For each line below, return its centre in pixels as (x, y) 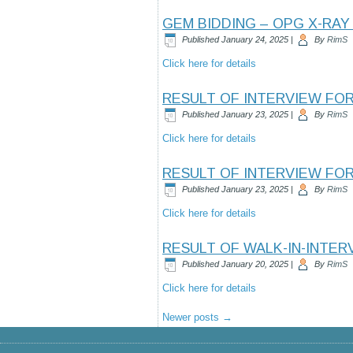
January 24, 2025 (255, 39)
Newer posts (192, 317)
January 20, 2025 (255, 264)
